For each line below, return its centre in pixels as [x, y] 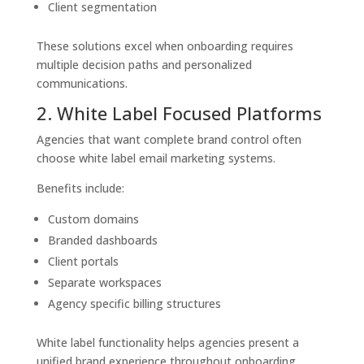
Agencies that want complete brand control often [169, 140]
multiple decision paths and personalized [144, 65]
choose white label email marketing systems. [156, 158]
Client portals [83, 262]
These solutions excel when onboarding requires [165, 46]
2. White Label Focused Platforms [179, 113]
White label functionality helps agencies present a [167, 343]
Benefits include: [80, 188]
